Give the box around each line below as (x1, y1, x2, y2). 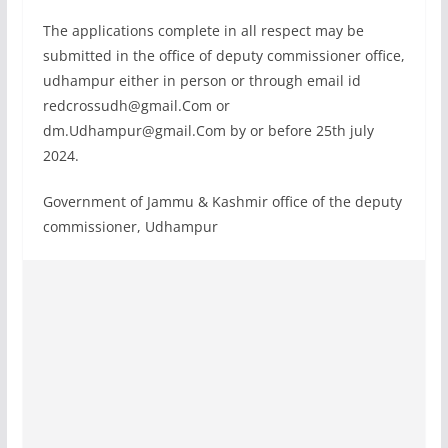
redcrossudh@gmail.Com (42, 95, 212, 115)
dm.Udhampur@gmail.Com (42, 120, 226, 140)
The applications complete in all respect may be (42, 20, 364, 40)
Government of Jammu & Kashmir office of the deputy (42, 191, 402, 211)
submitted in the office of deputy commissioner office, (42, 45, 405, 65)
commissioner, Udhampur (42, 216, 218, 236)
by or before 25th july (225, 120, 374, 140)
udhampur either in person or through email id (42, 70, 361, 90)
